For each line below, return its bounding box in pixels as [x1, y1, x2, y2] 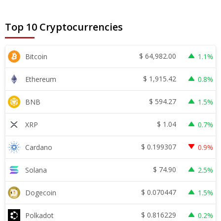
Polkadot [25, 210, 54, 220]
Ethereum [25, 74, 56, 84]
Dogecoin [25, 187, 56, 197]
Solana [25, 165, 47, 175]
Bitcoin [25, 51, 47, 61]
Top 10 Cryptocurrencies [5, 20, 123, 34]
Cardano [25, 142, 52, 152]
